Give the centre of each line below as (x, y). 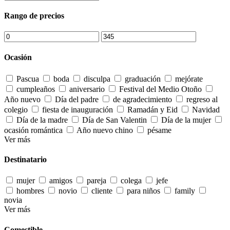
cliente (102, 191)
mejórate (189, 79)
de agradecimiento (142, 99)
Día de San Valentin (114, 120)
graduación (143, 79)
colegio (16, 109)
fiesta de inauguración (78, 109)
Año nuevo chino (105, 130)
